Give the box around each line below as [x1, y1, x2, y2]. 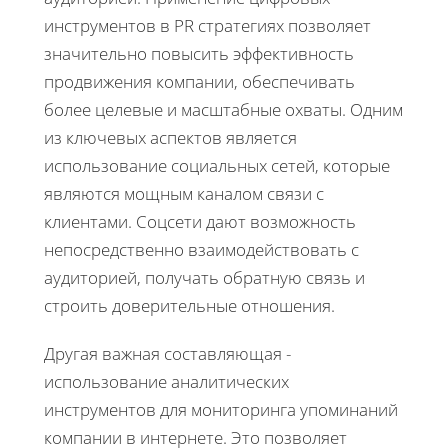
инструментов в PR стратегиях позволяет [44, 13, 371, 37]
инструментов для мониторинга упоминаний [44, 397, 398, 421]
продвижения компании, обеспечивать [44, 69, 355, 93]
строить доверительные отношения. [44, 293, 335, 317]
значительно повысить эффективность [44, 41, 354, 65]
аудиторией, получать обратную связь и [44, 265, 365, 289]
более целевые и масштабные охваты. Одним [44, 97, 403, 121]
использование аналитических [44, 369, 289, 393]
